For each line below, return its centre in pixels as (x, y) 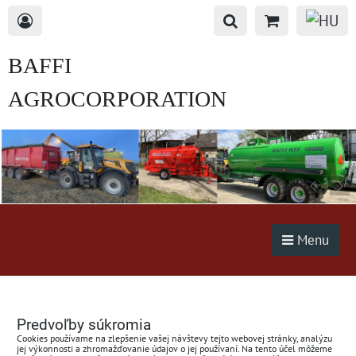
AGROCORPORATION (117, 99)
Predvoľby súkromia (84, 325)
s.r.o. (29, 132)
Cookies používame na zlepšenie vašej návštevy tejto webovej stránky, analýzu (174, 339)
